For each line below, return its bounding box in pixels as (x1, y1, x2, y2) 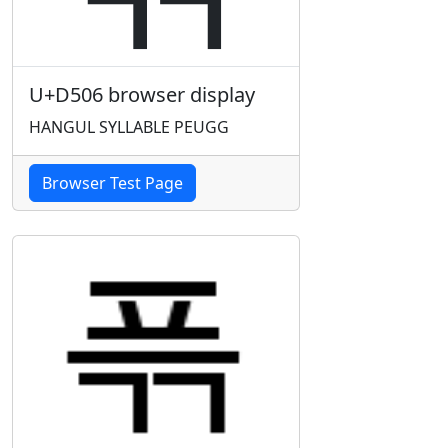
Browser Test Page (42, 172, 183, 194)
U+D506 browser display (29, 81, 255, 108)
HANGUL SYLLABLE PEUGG (29, 116, 229, 138)
